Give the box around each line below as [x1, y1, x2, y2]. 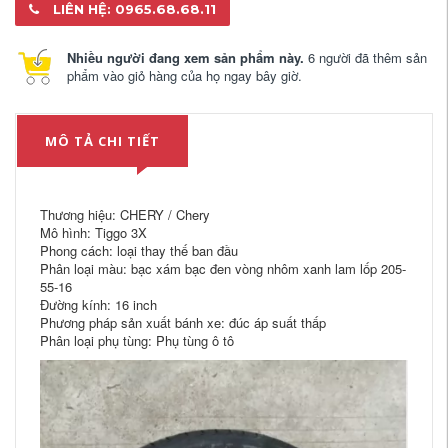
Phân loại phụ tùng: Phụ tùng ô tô [40, 331, 234, 351]
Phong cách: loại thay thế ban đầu [40, 241, 238, 261]
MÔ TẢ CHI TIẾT [45, 132, 160, 151]
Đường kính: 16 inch [40, 295, 157, 315]
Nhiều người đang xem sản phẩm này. [67, 48, 304, 68]
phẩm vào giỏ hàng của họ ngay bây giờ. [67, 66, 302, 86]
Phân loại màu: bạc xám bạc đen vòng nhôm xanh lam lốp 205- [40, 259, 406, 279]
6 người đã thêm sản [304, 48, 427, 68]
